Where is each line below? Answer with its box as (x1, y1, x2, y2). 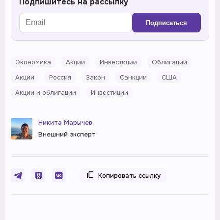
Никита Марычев (38, 118, 92, 127)
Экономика (15, 58, 51, 67)
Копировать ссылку (98, 171, 161, 180)
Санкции (120, 73, 147, 82)
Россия (49, 73, 71, 82)
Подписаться (146, 19, 187, 27)
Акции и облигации (15, 88, 76, 97)
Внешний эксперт (38, 130, 96, 139)
